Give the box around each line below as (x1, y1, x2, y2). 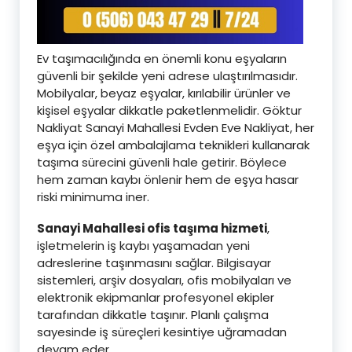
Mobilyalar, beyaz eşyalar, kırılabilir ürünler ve (37, 84, 291, 101)
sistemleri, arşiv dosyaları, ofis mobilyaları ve (37, 271, 291, 288)
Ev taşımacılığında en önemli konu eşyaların (37, 49, 287, 67)
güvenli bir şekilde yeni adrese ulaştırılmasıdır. (37, 67, 298, 84)
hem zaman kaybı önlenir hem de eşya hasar (37, 170, 299, 188)
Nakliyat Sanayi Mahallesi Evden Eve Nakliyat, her (37, 119, 314, 136)
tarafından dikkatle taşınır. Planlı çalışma (37, 306, 269, 323)
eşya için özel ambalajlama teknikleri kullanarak (37, 136, 310, 153)
